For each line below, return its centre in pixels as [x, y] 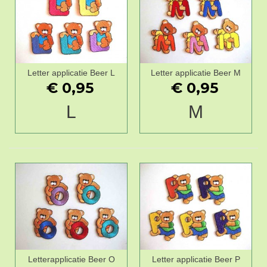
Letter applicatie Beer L [71, 73]
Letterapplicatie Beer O [71, 260]
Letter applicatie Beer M [196, 73]
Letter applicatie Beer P [196, 260]
